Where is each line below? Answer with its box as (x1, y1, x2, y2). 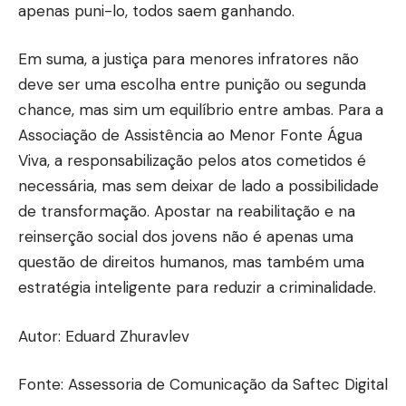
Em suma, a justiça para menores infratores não (18, 49, 359, 70)
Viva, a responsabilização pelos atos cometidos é (18, 150, 366, 171)
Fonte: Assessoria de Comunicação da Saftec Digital (18, 374, 388, 395)
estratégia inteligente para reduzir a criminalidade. (18, 277, 381, 298)
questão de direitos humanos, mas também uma (18, 252, 364, 273)
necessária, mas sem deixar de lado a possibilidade (18, 176, 379, 197)
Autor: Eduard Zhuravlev (18, 325, 189, 346)
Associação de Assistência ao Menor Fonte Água (18, 125, 362, 146)
